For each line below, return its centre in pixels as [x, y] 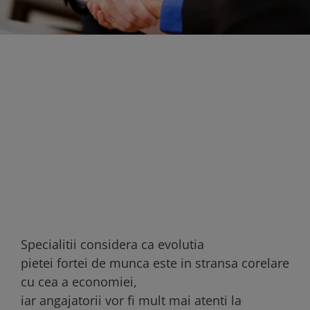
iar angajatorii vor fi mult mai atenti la [131, 300]
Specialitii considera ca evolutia [112, 244]
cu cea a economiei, [79, 281]
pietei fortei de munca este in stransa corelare [155, 263]
